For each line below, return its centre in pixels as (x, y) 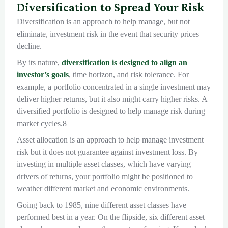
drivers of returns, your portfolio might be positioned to (105, 177)
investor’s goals (42, 75)
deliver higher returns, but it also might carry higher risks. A (112, 99)
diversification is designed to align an (124, 63)
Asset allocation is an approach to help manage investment (110, 140)
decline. (29, 46)
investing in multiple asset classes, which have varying (104, 164)
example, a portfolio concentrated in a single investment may (113, 87)
